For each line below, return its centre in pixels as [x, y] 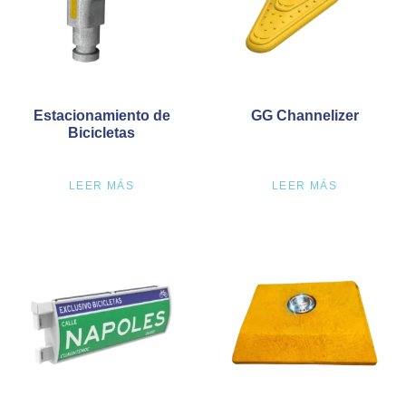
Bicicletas [101, 132]
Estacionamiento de [101, 115]
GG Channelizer [304, 115]
